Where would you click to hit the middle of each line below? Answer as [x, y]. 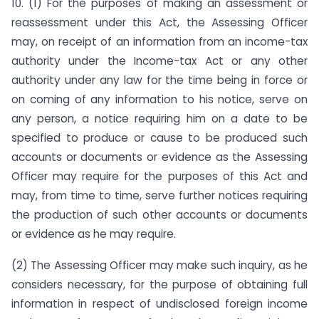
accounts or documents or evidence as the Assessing [159, 157]
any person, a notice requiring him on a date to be [159, 118]
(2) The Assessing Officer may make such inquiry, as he [159, 266]
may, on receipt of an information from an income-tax [159, 41]
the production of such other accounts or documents [159, 214]
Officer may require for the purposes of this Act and [159, 176]
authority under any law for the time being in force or [159, 80]
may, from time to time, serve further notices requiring [159, 195]
